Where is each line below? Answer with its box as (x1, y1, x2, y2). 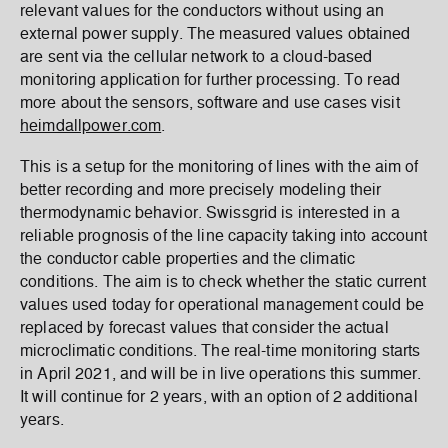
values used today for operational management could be (20, 295, 424, 316)
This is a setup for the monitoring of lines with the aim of (20, 157, 419, 178)
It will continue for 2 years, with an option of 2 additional (20, 387, 418, 408)
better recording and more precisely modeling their (20, 180, 382, 201)
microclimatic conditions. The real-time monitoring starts (20, 341, 421, 362)
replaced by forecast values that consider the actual (20, 318, 389, 339)
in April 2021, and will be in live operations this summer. (20, 364, 422, 385)
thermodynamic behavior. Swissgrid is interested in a (20, 203, 400, 224)
